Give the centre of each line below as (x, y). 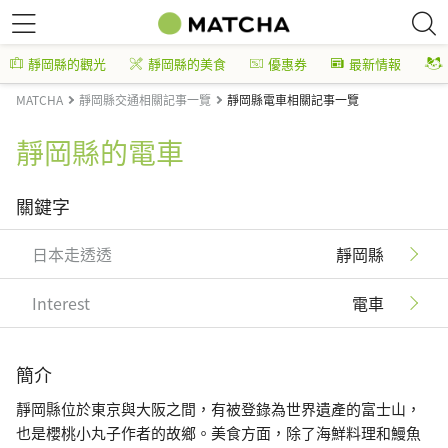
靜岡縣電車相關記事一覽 (293, 99)
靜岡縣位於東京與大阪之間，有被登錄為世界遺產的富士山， (218, 408)
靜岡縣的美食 (187, 63)
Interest (61, 303)
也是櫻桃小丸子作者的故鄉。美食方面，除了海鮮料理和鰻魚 (218, 432)
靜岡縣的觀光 (67, 63)
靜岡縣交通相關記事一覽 (145, 99)
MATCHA (39, 99)
